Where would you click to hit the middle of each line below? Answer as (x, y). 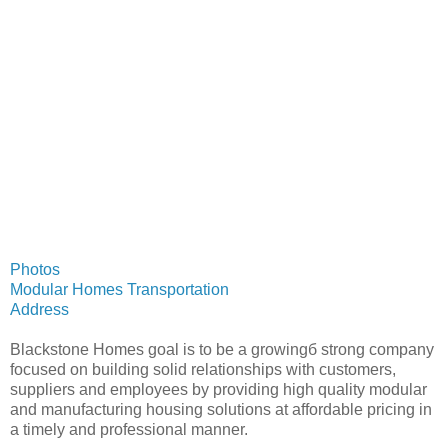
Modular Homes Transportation (119, 289)
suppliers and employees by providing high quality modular (218, 389)
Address (39, 309)
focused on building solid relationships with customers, (203, 369)
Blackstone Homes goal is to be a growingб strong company (222, 349)
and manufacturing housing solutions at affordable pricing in (221, 409)
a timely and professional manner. (129, 429)
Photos (35, 269)
